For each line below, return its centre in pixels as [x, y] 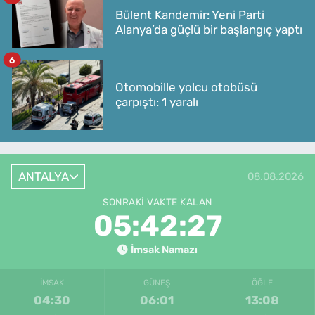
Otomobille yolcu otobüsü [186, 88]
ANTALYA [43, 176]
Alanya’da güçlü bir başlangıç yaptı [209, 29]
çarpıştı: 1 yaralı [157, 102]
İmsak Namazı [164, 249]
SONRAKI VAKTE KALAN [157, 201]
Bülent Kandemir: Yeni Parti [190, 14]
